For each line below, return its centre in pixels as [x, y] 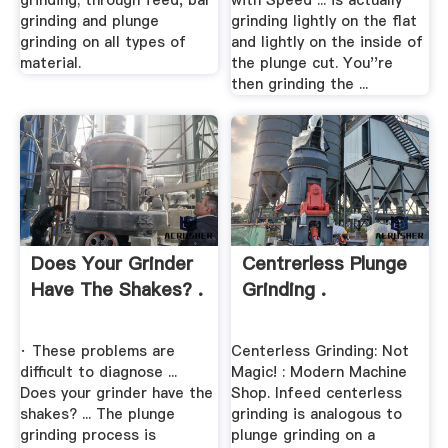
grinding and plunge [89, 21]
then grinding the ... [300, 84]
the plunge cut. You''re [312, 63]
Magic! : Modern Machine [319, 371]
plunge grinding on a [303, 434]
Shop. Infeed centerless [317, 392]
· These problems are [97, 350]
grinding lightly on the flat [324, 21]
